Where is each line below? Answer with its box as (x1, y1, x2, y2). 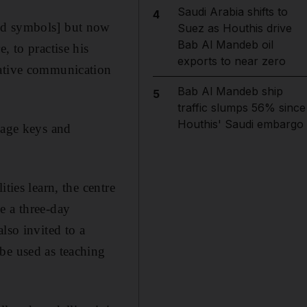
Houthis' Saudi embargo (177, 117, 304, 131)
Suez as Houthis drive (177, 21, 292, 35)
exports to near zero (177, 54, 286, 68)
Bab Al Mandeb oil (177, 38, 273, 51)
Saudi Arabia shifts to (177, 5, 288, 19)
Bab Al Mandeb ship (177, 84, 283, 98)
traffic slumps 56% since (177, 101, 306, 114)
